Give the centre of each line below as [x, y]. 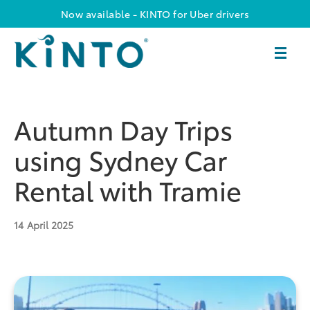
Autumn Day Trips [123, 129]
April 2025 [50, 225]
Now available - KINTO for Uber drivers [155, 14]
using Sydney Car [120, 159]
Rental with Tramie [128, 190]
